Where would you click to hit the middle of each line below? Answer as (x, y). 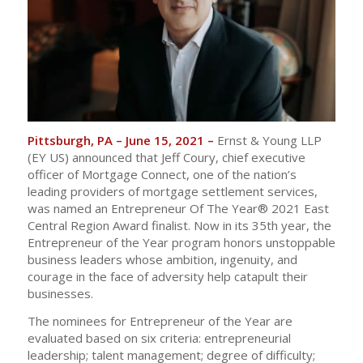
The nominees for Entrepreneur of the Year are (160, 320)
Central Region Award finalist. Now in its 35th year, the (179, 225)
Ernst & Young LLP (269, 140)
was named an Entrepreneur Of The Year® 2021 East (178, 208)
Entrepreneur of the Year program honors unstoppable (181, 242)
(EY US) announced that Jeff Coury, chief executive (166, 157)
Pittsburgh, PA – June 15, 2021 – (122, 140)
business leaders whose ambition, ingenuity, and (162, 259)
